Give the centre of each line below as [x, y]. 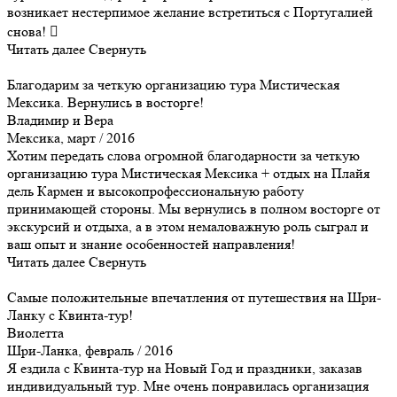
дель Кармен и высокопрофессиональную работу [156, 191]
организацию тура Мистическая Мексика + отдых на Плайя [188, 173]
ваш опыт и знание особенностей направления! [151, 244]
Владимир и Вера [60, 120]
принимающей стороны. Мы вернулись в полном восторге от [194, 208]
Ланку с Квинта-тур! [70, 315]
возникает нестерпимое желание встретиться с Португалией [190, 12]
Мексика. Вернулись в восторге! [105, 102]
